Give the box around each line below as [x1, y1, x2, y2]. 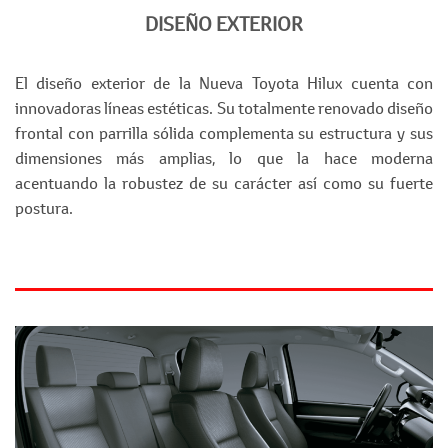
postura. [15, 197, 73, 218]
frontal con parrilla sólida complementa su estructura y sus [15, 122, 433, 143]
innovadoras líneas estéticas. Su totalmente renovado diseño [15, 97, 433, 118]
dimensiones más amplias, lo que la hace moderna [15, 147, 433, 168]
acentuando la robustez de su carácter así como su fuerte [15, 172, 433, 193]
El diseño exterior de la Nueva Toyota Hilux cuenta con [15, 72, 433, 93]
